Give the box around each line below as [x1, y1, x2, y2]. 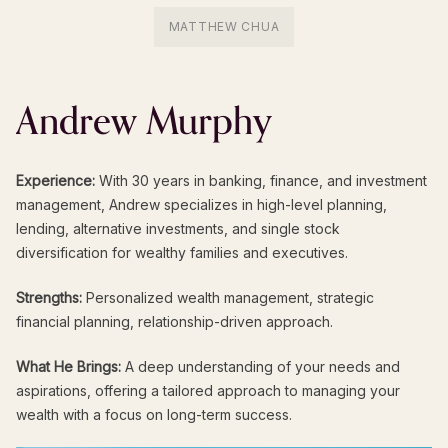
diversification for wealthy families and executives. [16, 243, 349, 261]
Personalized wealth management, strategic [82, 288, 375, 306]
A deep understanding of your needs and [121, 357, 401, 375]
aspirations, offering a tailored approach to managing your [16, 381, 401, 399]
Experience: [16, 171, 96, 189]
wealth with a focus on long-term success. [16, 405, 293, 423]
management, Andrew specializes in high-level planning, [16, 195, 388, 213]
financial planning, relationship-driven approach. [16, 312, 334, 330]
